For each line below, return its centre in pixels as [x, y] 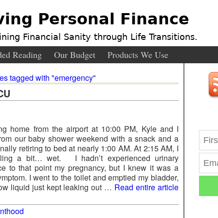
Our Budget [75, 54]
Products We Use [138, 54]
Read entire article [147, 187]
